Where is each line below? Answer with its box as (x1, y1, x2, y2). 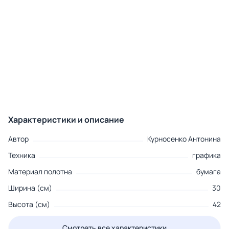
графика (192, 150, 221, 161)
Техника (8, 150, 35, 161)
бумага (196, 167, 221, 177)
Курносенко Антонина (147, 134, 221, 144)
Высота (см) (8, 199, 50, 210)
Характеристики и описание (8, 114, 124, 126)
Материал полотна (8, 167, 72, 177)
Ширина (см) (8, 183, 52, 193)
